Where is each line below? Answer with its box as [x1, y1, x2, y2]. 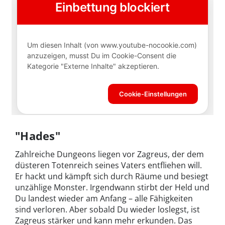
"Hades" [15, 128, 60, 143]
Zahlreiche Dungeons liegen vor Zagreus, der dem [15, 148, 204, 160]
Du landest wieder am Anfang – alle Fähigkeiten [15, 192, 193, 204]
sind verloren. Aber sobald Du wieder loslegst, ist [15, 203, 200, 215]
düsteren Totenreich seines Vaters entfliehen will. [15, 159, 202, 171]
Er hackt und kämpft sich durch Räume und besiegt [15, 170, 208, 182]
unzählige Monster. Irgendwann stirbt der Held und [15, 181, 209, 193]
